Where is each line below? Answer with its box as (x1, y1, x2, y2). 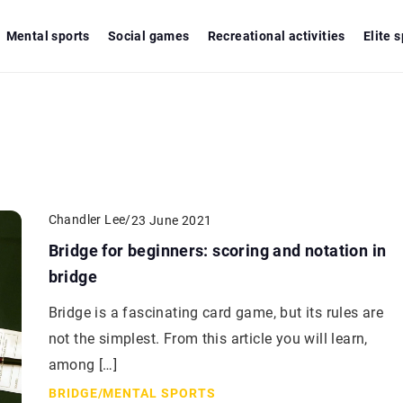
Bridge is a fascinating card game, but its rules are (48, 304, 384, 321)
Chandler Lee (48, 212, 126, 227)
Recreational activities (207, 29, 345, 43)
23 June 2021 (130, 212, 212, 228)
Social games (107, 29, 190, 43)
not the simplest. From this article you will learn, (48, 330, 368, 347)
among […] (48, 356, 118, 373)
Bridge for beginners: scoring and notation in (48, 241, 387, 260)
